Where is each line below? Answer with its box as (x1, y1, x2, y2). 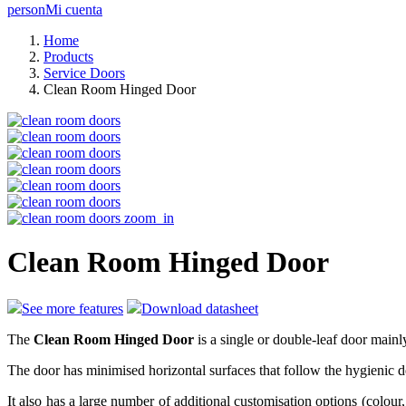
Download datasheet (141, 300, 258, 316)
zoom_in (124, 210, 174, 226)
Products (43, 49, 93, 64)
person (7, 2, 45, 17)
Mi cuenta (45, 2, 102, 17)
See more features (22, 300, 123, 316)
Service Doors (43, 65, 125, 81)
